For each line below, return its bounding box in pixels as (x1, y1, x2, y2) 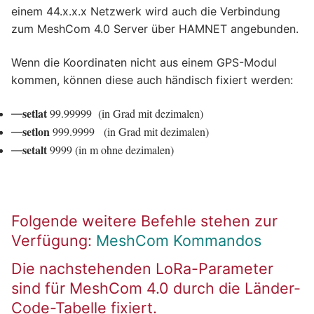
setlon (22, 123, 50, 140)
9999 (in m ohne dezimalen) (47, 142, 174, 158)
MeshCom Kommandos (96, 231, 261, 250)
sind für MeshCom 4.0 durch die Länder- (11, 278, 301, 297)
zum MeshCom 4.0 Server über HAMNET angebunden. (11, 22, 299, 36)
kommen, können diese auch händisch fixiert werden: (11, 72, 293, 87)
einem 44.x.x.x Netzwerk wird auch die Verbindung (11, 4, 280, 19)
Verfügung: (11, 231, 96, 250)
